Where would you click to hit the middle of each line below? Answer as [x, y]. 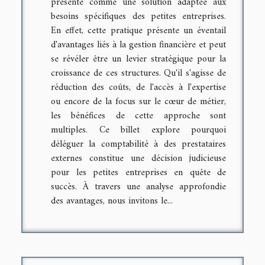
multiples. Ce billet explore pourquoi [138, 130]
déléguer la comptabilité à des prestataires [138, 145]
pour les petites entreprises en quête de [138, 173]
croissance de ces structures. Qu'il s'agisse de [138, 74]
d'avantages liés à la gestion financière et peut [138, 45]
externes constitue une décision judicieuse [138, 159]
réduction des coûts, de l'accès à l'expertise [138, 88]
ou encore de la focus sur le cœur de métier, [138, 102]
